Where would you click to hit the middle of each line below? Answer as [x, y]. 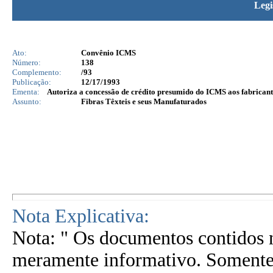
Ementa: [26, 92]
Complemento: [37, 72]
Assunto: [27, 101]
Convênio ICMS [108, 53]
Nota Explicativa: [81, 216]
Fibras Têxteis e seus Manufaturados [144, 101]
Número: [27, 62]
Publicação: [32, 82]
